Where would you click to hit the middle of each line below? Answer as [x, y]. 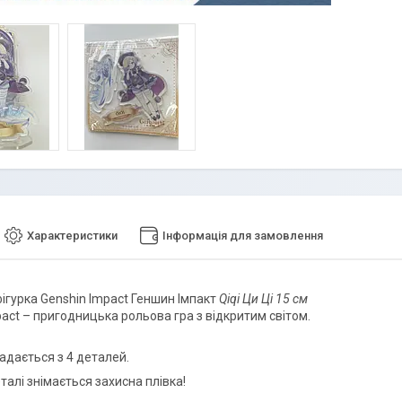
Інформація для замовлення [243, 236]
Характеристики [72, 236]
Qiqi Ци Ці [247, 299]
